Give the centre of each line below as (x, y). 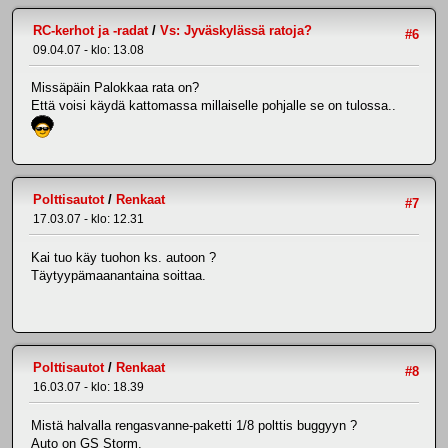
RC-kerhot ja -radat (90, 30)
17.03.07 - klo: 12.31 (88, 219)
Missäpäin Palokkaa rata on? (115, 87)
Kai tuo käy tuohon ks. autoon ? (123, 257)
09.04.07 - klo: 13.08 (88, 49)
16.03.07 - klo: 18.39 (88, 387)
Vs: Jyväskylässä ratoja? (236, 30)
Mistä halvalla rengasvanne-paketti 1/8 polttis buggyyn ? (194, 425)
